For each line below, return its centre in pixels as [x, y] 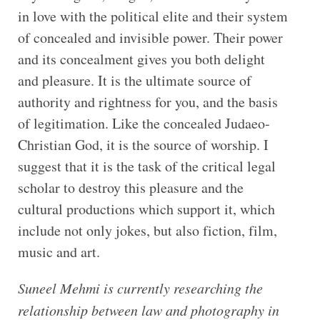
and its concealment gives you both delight [141, 59]
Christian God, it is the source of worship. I [143, 144]
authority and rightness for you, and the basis [147, 101]
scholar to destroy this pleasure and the [130, 187]
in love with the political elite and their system [152, 16]
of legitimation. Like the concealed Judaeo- [144, 123]
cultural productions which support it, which [146, 209]
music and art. [59, 251]
